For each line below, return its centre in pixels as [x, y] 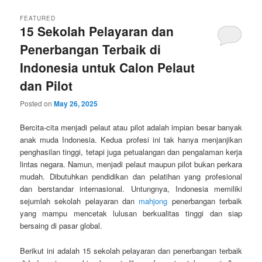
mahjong [153, 201]
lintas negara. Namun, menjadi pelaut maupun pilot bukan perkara [131, 164]
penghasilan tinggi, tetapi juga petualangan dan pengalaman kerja [131, 152]
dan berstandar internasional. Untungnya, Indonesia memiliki [131, 189]
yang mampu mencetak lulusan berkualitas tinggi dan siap [131, 213]
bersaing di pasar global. [61, 226]
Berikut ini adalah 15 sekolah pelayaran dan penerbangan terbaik [131, 250]
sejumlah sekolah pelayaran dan [80, 201]
